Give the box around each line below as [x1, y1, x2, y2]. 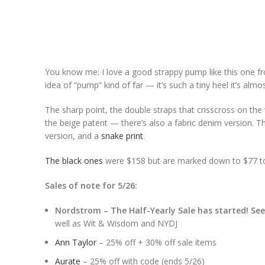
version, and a [45, 130, 101, 141]
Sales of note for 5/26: [45, 180, 137, 191]
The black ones [45, 155, 103, 166]
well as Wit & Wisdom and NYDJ [55, 218, 177, 229]
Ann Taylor [55, 237, 96, 248]
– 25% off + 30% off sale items [96, 237, 216, 248]
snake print [101, 130, 143, 141]
